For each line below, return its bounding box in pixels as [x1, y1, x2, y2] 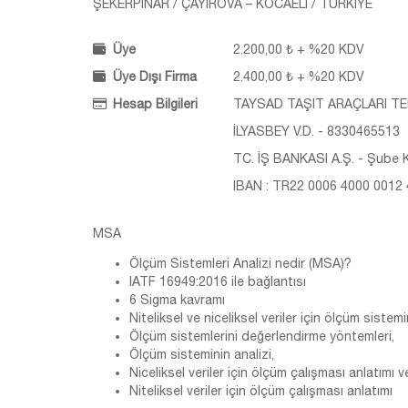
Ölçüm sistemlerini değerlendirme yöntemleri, [129, 329, 394, 343]
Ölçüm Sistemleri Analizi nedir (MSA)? [129, 256, 352, 270]
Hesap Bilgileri [113, 97, 198, 111]
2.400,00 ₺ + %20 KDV [229, 69, 364, 84]
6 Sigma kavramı [129, 292, 225, 307]
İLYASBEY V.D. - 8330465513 [229, 124, 400, 138]
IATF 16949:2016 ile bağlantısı [129, 274, 306, 289]
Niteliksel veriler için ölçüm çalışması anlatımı [129, 383, 393, 398]
